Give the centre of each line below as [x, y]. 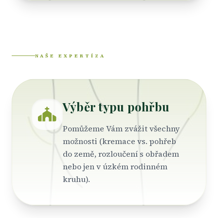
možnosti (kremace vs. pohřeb [119, 141]
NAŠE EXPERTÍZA [70, 56]
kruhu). [76, 179]
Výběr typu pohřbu [116, 107]
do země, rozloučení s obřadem [121, 154]
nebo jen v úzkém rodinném [115, 166]
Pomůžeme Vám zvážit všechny [121, 128]
